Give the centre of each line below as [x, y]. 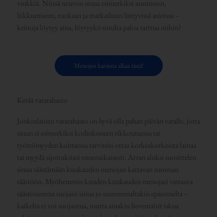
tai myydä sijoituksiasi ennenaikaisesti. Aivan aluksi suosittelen [106, 157]
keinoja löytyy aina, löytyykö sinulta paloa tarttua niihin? [99, 27]
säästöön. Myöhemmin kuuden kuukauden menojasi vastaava [105, 182]
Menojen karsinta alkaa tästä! [108, 66]
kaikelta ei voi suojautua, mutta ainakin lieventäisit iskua [98, 206]
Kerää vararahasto [42, 100]
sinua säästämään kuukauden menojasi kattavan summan [98, 170]
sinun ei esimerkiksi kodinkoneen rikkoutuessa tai [88, 133]
